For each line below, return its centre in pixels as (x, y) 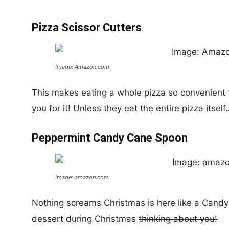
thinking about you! (178, 219)
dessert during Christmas (85, 219)
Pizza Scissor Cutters (87, 27)
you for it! (52, 108)
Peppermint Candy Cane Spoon (110, 138)
